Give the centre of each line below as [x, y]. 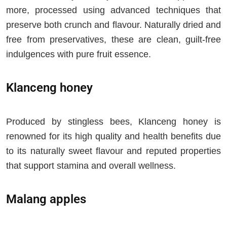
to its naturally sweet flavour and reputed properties [113, 151]
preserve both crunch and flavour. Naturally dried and [113, 25]
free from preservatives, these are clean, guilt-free [113, 40]
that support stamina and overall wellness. [91, 166]
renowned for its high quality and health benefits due [113, 137]
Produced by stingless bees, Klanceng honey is [113, 122]
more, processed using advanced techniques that [113, 10]
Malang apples [46, 199]
